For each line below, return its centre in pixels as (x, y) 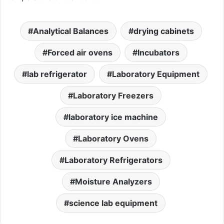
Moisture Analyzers (113, 182)
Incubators (158, 53)
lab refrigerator (57, 74)
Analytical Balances (70, 31)
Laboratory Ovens (113, 139)
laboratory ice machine (113, 117)
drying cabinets (163, 31)
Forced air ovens (80, 53)
